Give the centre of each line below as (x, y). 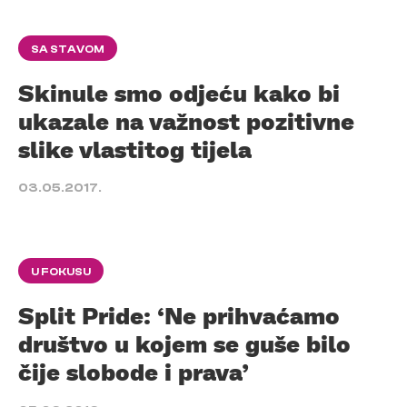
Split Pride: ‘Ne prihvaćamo (179, 315)
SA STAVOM (68, 49)
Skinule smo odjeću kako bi (179, 93)
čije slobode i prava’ (134, 372)
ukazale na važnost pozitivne (186, 121)
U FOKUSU (61, 272)
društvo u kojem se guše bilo (184, 343)
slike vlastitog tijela (135, 149)
